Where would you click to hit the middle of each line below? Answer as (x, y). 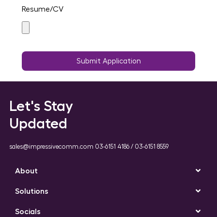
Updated (38, 123)
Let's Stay (41, 106)
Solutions (31, 191)
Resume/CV (42, 9)
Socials (28, 211)
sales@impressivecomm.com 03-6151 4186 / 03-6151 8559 (89, 146)
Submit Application (108, 61)
